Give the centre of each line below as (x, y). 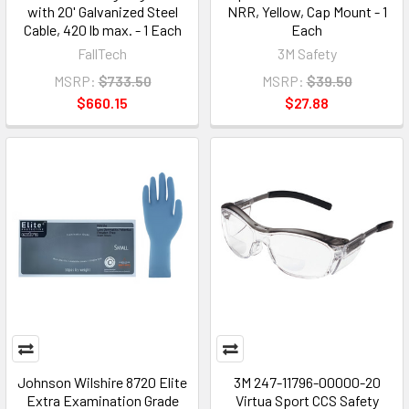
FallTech (102, 53)
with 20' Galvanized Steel (102, 11)
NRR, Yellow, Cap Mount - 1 (307, 11)
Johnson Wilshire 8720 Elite (102, 382)
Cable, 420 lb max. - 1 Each (102, 30)
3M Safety (307, 53)
